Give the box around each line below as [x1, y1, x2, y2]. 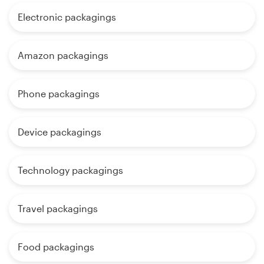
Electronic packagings [18, 11, 116, 22]
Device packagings [18, 126, 101, 137]
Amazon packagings [18, 49, 108, 61]
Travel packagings [18, 202, 98, 214]
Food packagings [18, 240, 94, 252]
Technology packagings [18, 164, 123, 176]
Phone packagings [18, 87, 100, 99]
